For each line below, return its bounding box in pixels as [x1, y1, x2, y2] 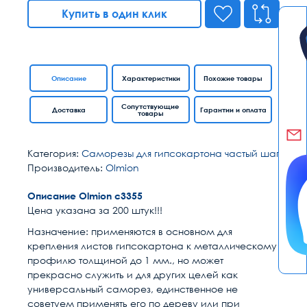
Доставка [51, 106, 86, 114]
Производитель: [27, 162, 106, 173]
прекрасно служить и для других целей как [27, 269, 238, 280]
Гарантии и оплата [199, 106, 267, 114]
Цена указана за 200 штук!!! [27, 204, 162, 216]
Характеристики [121, 74, 180, 82]
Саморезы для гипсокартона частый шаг [82, 147, 280, 159]
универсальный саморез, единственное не [27, 283, 238, 295]
